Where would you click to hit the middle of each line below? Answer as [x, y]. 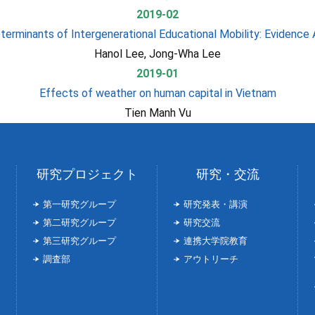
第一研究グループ [79, 204]
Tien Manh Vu [157, 113]
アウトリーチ [211, 259]
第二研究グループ [79, 223]
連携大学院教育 [216, 241]
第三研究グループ [79, 241]
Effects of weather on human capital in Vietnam [157, 93]
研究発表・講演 [216, 204]
